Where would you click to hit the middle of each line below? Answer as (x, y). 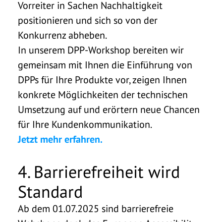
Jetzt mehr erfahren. (60, 139)
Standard (50, 191)
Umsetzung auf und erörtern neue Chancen (109, 109)
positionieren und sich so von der (88, 20)
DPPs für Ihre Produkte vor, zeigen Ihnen (102, 80)
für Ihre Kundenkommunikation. (86, 124)
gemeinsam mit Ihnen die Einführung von (105, 65)
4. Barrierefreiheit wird (99, 171)
